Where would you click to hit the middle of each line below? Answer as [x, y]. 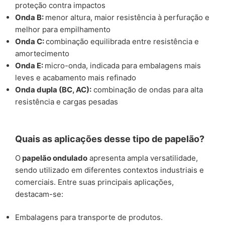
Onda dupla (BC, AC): [53, 89]
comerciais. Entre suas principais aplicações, [94, 182]
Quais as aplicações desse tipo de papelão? [110, 139]
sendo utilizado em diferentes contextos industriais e [109, 170]
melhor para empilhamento [63, 29]
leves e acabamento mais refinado [76, 77]
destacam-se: [39, 194]
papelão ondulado [54, 158]
